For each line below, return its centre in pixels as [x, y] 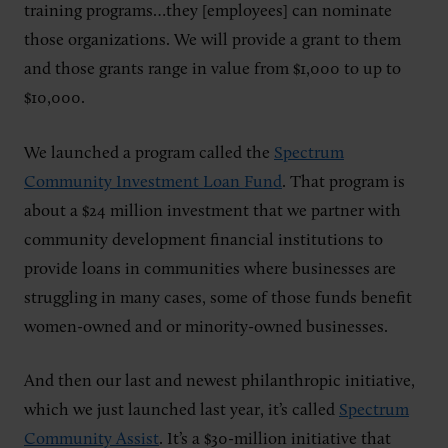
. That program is [343, 182]
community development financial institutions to [203, 240]
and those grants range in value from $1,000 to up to [212, 69]
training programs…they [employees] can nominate [208, 11]
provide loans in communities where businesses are [210, 269]
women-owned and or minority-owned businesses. [208, 327]
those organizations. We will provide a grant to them [212, 40]
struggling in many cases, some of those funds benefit [218, 298]
